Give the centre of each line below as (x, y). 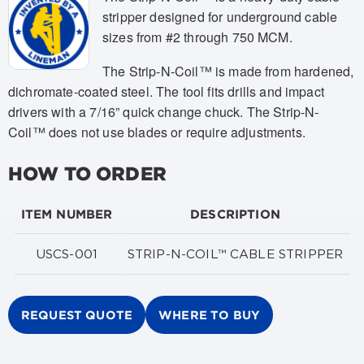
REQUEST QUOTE (77, 314)
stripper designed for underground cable (220, 16)
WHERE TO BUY (210, 314)
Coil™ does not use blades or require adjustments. (157, 132)
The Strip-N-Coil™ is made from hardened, (228, 71)
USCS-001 (67, 254)
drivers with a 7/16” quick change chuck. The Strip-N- (164, 112)
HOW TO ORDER (87, 173)
